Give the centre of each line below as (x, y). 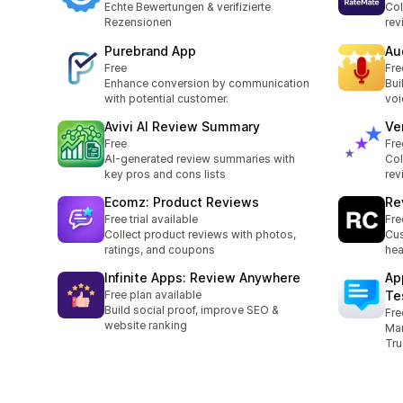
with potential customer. (166, 98)
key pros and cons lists (165, 174)
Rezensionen (138, 22)
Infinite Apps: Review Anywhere (202, 278)
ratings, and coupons (160, 250)
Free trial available (151, 219)
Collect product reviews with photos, (200, 235)
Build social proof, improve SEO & (192, 310)
